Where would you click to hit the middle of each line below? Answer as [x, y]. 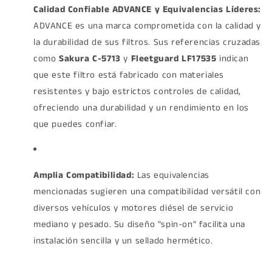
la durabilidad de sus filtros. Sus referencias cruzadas [147, 42]
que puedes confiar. [75, 124]
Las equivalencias [172, 175]
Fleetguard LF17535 [174, 58]
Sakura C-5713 [90, 58]
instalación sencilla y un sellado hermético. [123, 240]
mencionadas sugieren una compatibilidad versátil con [147, 191]
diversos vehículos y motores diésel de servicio [134, 208]
